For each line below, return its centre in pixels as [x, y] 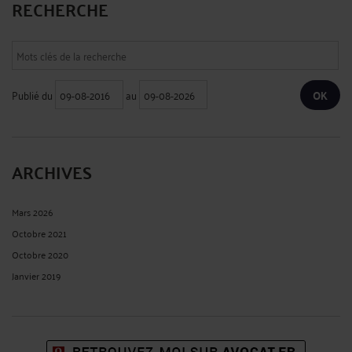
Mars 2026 [33, 211]
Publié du [33, 94]
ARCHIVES [52, 171]
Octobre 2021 [39, 233]
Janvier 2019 [37, 275]
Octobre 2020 [40, 254]
